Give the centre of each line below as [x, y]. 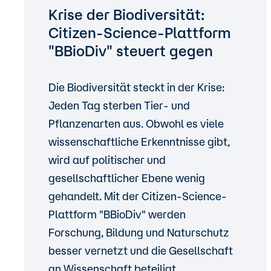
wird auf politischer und [107, 160]
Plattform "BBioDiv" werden [117, 214]
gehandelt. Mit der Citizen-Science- [138, 196]
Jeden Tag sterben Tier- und [119, 105]
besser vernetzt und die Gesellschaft [141, 250]
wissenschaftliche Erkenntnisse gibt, [139, 142]
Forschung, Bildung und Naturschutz [139, 232]
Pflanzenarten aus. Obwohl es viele [136, 123]
